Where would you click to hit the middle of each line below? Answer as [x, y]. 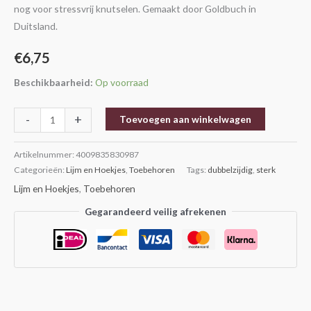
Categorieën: [40, 169]
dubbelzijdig [230, 169]
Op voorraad [122, 82]
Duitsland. [36, 26]
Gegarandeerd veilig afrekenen [155, 212]
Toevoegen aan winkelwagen [185, 119]
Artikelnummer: [45, 154]
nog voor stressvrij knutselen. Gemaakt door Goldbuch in [135, 9]
